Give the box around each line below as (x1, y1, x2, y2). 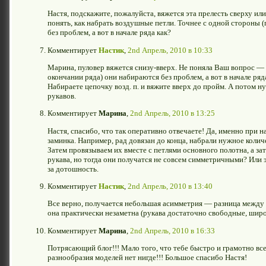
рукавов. (47, 91, 76, 100)
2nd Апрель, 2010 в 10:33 (128, 45, 213, 55)
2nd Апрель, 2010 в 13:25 (130, 109, 215, 118)
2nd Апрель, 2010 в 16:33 (130, 226, 215, 235)
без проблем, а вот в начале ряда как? (47, 28, 171, 37)
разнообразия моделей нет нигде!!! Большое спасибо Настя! (47, 252, 247, 262)
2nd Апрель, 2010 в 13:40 (128, 181, 213, 191)
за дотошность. (47, 164, 99, 173)
